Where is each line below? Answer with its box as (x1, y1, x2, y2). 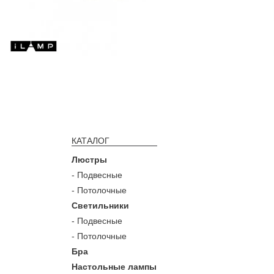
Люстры (72, 155, 107, 165)
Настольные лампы (72, 262, 157, 272)
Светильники (72, 201, 129, 211)
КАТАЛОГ (72, 136, 109, 146)
